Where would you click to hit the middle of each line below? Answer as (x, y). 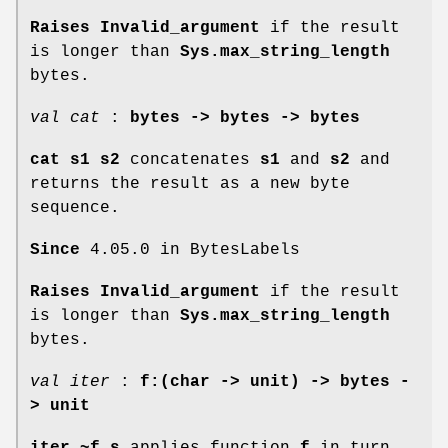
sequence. (75, 207)
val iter (70, 381)
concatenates (190, 159)
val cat (65, 117)
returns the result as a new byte (190, 183)
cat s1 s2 (75, 159)
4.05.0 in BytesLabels (190, 249)
